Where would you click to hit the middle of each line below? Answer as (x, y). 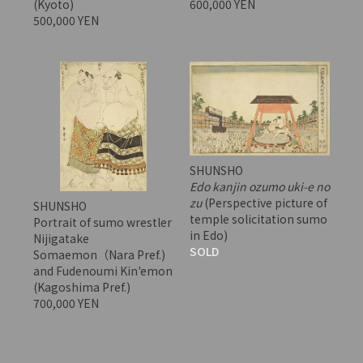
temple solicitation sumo (258, 218)
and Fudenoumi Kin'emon (102, 271)
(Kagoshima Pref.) (81, 287)
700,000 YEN (67, 303)
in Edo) (208, 235)
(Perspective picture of (264, 202)
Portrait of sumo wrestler (102, 222)
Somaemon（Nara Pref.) (99, 255)
